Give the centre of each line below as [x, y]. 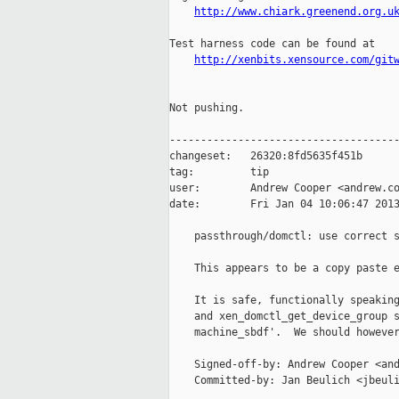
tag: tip [219, 172]
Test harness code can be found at [272, 44]
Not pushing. [207, 108]
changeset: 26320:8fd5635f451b [266, 156]
